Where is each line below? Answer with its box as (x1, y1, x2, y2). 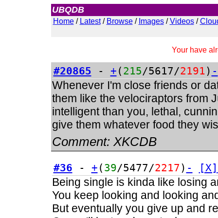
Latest (79, 17, 101, 25)
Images (138, 17, 164, 25)
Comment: (52, 135, 113, 148)
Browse (106, 17, 133, 25)
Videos (169, 17, 194, 25)
